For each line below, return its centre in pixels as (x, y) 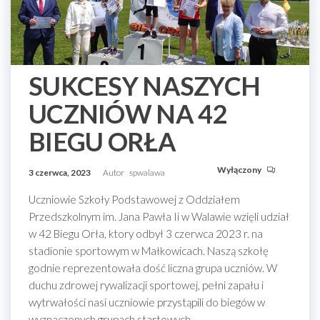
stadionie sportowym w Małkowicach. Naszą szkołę (149, 251)
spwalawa (147, 173)
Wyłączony (240, 170)
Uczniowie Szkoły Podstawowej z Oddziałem (134, 200)
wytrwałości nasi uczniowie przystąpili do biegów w (147, 302)
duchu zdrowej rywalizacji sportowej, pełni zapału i (146, 285)
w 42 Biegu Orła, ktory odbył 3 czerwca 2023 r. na (146, 234)
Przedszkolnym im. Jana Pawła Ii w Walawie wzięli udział (159, 217)
